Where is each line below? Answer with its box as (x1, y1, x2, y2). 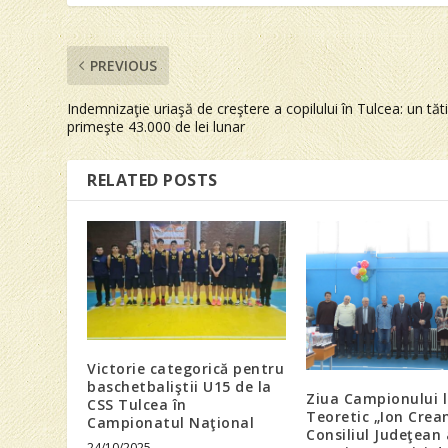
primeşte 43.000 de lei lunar (67, 116, 246, 136)
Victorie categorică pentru (87, 359, 285, 379)
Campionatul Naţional (87, 413, 255, 433)
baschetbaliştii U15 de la (87, 377, 272, 397)
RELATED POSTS (87, 168, 218, 191)
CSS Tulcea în (87, 395, 187, 415)
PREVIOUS (90, 55, 158, 75)
